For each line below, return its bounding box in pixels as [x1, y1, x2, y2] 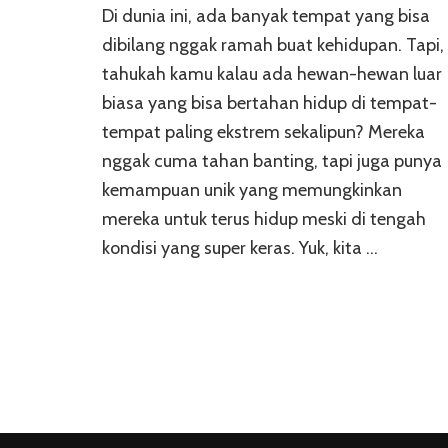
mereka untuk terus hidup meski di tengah [102, 208, 426, 231]
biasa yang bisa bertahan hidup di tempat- [102, 92, 437, 115]
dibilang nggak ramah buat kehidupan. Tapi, [102, 34, 444, 57]
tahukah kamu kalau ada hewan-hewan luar [102, 63, 442, 86]
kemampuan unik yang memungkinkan [102, 179, 402, 202]
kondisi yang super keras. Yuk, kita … [102, 237, 378, 260]
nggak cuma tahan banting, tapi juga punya [102, 150, 442, 173]
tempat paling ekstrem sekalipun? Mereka [102, 121, 425, 144]
